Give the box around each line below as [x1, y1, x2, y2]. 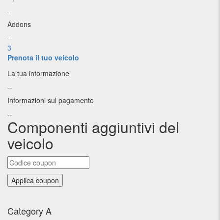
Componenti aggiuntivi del [7, 116, 179, 137]
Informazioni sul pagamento [7, 95, 94, 105]
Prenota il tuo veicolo [7, 53, 79, 62]
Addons [7, 19, 31, 29]
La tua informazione [7, 68, 69, 78]
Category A [7, 204, 52, 217]
